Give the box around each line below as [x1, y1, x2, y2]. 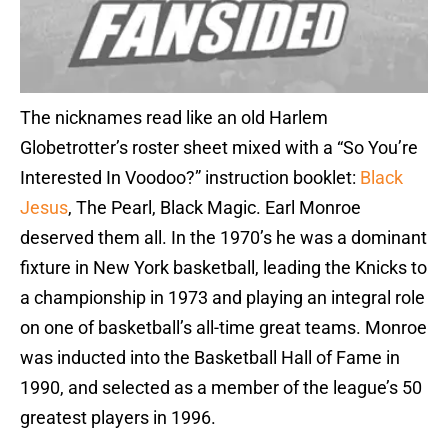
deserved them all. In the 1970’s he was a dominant [20, 227, 427, 249]
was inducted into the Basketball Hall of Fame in [20, 347, 400, 369]
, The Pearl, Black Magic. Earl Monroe [68, 197, 361, 219]
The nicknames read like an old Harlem [20, 107, 328, 129]
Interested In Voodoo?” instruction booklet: [20, 167, 360, 189]
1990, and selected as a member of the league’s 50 [20, 377, 422, 399]
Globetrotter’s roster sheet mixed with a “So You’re [20, 137, 418, 159]
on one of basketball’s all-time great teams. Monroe [20, 317, 427, 339]
